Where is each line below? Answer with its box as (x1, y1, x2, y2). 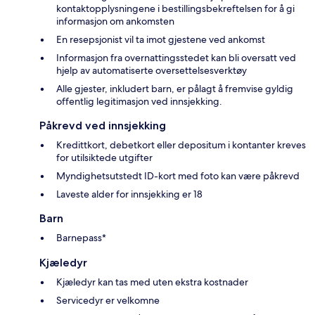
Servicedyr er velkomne (56, 293, 160, 307)
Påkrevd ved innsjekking (39, 118, 166, 132)
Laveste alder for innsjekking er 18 (56, 187, 202, 200)
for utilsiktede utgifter (56, 150, 153, 164)
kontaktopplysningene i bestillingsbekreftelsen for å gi (56, 1, 295, 15)
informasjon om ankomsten (56, 14, 174, 27)
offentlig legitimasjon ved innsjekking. (56, 94, 222, 108)
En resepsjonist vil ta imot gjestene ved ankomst (56, 32, 265, 46)
